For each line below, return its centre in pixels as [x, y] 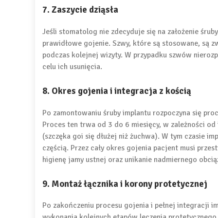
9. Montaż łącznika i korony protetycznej [125, 183]
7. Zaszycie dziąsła [80, 10]
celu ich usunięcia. [72, 66]
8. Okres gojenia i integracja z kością [117, 91]
